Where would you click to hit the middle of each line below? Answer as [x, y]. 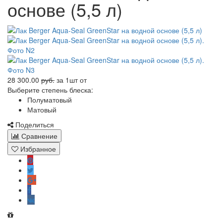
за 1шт [66, 80]
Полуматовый [50, 99]
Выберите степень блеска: [50, 89]
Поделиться [34, 124]
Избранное [38, 148]
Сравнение [39, 136]
